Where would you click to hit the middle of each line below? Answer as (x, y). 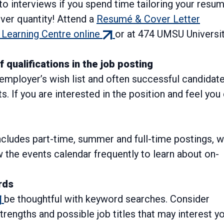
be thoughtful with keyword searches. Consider (107, 199)
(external (119, 34)
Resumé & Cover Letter (148, 19)
